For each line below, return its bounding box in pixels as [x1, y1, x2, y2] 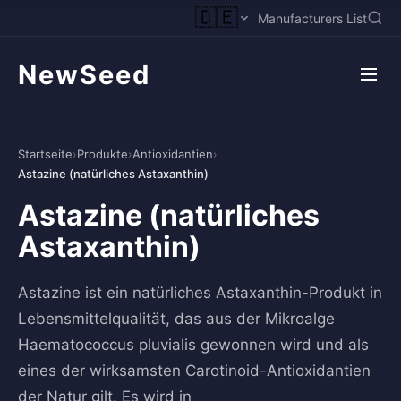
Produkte [77, 147, 128, 161]
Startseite [18, 147, 73, 161]
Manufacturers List [258, 10, 367, 26]
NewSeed [18, 58, 150, 90]
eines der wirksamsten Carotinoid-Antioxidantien [18, 362, 371, 380]
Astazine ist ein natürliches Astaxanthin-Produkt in [18, 284, 382, 302]
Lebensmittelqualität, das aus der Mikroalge [18, 310, 335, 328]
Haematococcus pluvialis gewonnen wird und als [18, 336, 369, 354]
